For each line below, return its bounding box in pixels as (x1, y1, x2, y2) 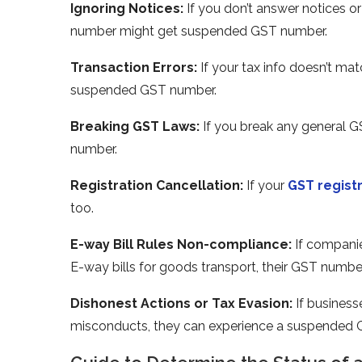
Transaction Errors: (70, 59, 197, 75)
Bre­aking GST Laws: (70, 118, 200, 134)
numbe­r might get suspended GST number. (70, 23, 330, 39)
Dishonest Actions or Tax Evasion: (70, 295, 293, 311)
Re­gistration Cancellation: (70, 177, 243, 193)
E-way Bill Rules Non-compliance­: (70, 236, 292, 252)
